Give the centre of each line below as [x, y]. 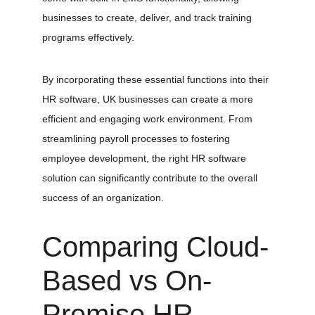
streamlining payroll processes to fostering [137, 139]
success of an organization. [103, 198]
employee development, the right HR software [146, 158]
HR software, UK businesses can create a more [149, 99]
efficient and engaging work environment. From [149, 119]
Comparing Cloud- [155, 247]
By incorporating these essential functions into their [157, 79]
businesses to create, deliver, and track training [148, 18]
